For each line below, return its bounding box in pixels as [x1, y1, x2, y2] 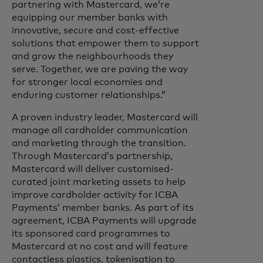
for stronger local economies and [12, 77, 163, 87]
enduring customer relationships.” [12, 90, 166, 100]
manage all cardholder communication [12, 126, 188, 135]
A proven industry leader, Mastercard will [12, 113, 198, 122]
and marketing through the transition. [12, 139, 186, 148]
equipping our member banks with [12, 13, 168, 22]
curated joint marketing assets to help [12, 177, 186, 187]
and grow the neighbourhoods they [12, 52, 173, 61]
